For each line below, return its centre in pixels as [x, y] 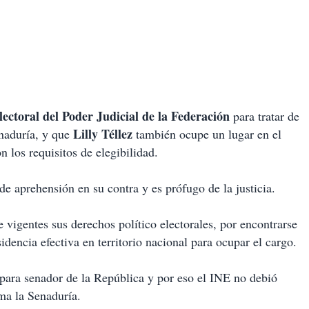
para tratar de [265, 116]
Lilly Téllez [103, 134]
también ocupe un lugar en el [207, 134]
